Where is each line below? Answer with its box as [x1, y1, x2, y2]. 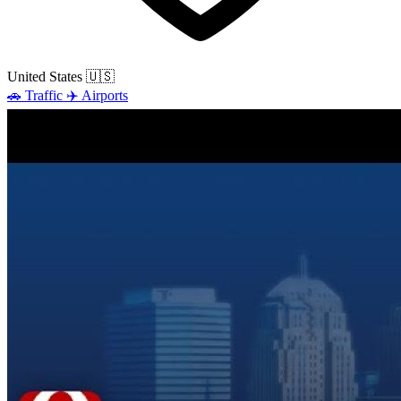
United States [7, 68, 82, 84]
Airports [81, 87, 128, 103]
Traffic [25, 87, 63, 103]
